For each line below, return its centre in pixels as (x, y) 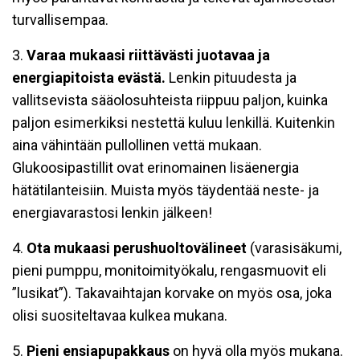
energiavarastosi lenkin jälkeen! (112, 213)
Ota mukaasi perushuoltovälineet (137, 248)
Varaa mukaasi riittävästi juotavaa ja (148, 55)
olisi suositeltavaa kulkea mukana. (120, 315)
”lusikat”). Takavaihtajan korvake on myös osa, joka (172, 293)
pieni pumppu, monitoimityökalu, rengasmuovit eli (169, 270)
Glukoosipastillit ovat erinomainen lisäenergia (155, 168)
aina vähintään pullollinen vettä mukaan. (137, 145)
